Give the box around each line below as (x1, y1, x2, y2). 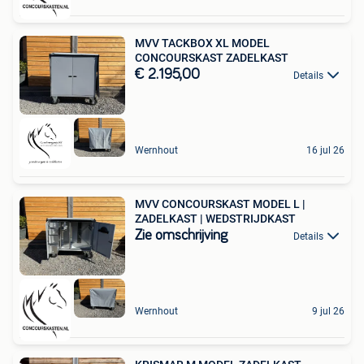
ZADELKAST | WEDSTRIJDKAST (135, 211, 296, 225)
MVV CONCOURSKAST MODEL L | (135, 197, 305, 210)
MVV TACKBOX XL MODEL (135, 36, 270, 50)
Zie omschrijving (135, 227, 227, 243)
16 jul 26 (306, 144, 344, 156)
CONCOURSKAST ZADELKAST (135, 50, 288, 64)
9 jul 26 (312, 305, 344, 317)
